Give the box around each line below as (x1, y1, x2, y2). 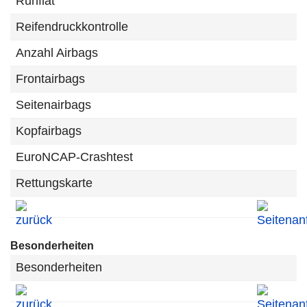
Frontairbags (16, 72, 85, 86)
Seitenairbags (16, 98, 91, 112)
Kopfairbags (16, 124, 82, 138)
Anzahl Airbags (16, 46, 98, 60)
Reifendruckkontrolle (16, 20, 128, 34)
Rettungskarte (16, 176, 93, 190)
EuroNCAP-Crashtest (16, 150, 133, 164)
